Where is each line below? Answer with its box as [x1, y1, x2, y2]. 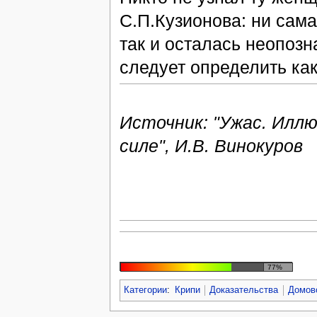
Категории [123, 285, 167, 296]
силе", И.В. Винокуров [119, 136, 303, 156]
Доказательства [209, 285, 279, 296]
